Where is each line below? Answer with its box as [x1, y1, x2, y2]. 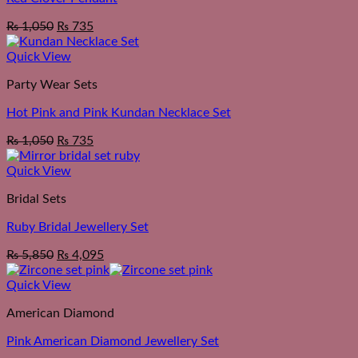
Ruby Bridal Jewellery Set [6, 221, 149, 234]
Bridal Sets [6, 193, 66, 206]
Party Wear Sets [6, 78, 97, 92]
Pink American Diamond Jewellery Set [6, 335, 219, 348]
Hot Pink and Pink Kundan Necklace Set [6, 106, 231, 120]
